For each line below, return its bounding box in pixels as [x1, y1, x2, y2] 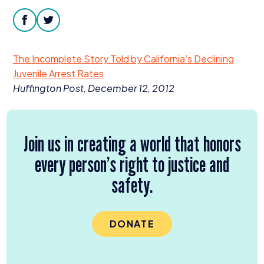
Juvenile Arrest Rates [12, 67, 104, 80]
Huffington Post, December [12, 81, 138, 94]
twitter [48, 21, 79, 34]
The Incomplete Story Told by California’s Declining [12, 52, 234, 65]
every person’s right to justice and [35, 151, 229, 177]
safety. [111, 171, 153, 197]
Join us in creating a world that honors [23, 130, 241, 156]
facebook [24, 21, 68, 34]
